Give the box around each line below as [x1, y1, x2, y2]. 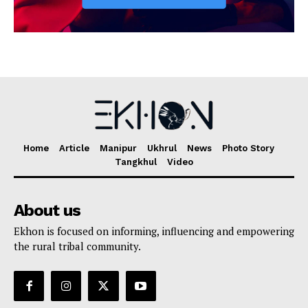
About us [14, 200, 80, 220]
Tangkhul [115, 156, 157, 167]
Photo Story [222, 142, 274, 153]
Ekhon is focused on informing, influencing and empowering [14, 223, 294, 238]
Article [59, 142, 89, 153]
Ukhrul [147, 142, 177, 153]
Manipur [100, 142, 137, 153]
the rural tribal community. [14, 239, 141, 253]
